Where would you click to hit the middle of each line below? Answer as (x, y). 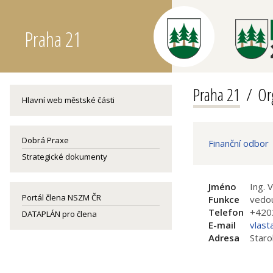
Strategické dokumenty (65, 157)
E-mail (222, 225)
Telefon (226, 212)
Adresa (224, 238)
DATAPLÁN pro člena (59, 214)
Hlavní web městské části (68, 100)
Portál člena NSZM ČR (62, 197)
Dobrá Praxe (45, 140)
